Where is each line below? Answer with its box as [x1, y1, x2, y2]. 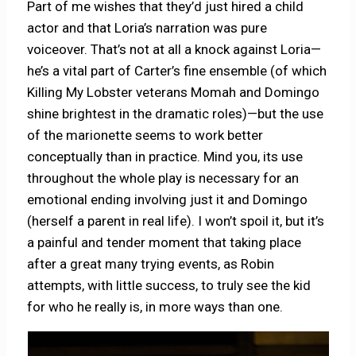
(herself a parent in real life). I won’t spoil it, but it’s [27, 212, 325, 229]
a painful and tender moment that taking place [27, 234, 302, 250]
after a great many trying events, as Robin [27, 255, 275, 272]
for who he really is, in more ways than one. [27, 298, 284, 315]
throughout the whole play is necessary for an [27, 169, 300, 186]
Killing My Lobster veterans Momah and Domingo [27, 83, 320, 100]
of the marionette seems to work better [27, 126, 264, 143]
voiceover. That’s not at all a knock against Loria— [27, 41, 322, 57]
